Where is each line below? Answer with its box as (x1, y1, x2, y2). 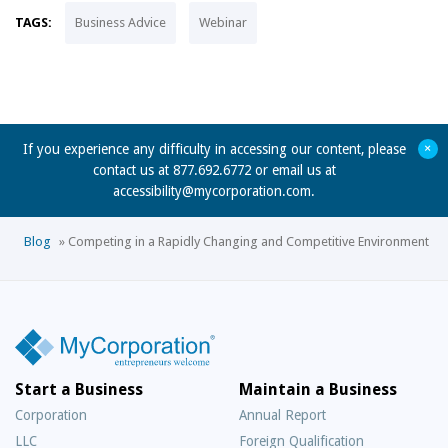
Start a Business (15, 379, 143, 399)
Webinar (199, 15, 247, 30)
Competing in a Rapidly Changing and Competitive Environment (68, 234, 429, 249)
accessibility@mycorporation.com (113, 183, 311, 199)
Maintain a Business (239, 379, 397, 399)
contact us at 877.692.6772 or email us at (92, 162, 336, 178)
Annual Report (239, 406, 326, 423)
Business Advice (75, 15, 166, 30)
